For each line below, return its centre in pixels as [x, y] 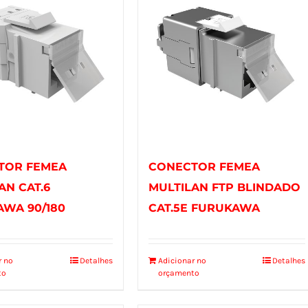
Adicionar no [182, 260]
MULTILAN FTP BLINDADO [224, 187]
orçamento [178, 273]
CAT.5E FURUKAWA [204, 208]
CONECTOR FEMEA [204, 166]
